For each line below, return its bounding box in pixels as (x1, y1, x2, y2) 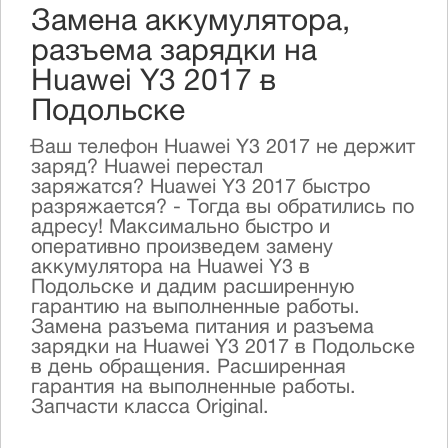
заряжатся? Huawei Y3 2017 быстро (31, 179, 370, 199)
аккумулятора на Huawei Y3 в (31, 259, 310, 279)
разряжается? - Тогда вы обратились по (31, 199, 414, 219)
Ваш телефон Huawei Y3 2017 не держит (31, 139, 415, 159)
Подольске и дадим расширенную (31, 279, 354, 299)
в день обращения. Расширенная (31, 359, 346, 379)
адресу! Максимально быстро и (31, 219, 330, 239)
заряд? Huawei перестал (31, 159, 263, 179)
